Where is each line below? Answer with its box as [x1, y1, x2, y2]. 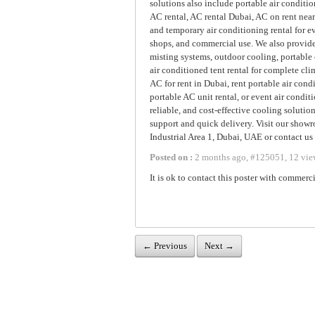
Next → [205, 240, 234, 252]
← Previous [143, 240, 187, 252]
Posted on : [150, 152, 193, 163]
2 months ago [193, 152, 246, 163]
